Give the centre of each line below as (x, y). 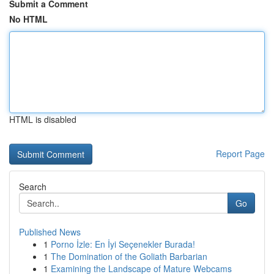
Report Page (240, 154)
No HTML (28, 19)
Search (33, 187)
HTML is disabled (43, 119)
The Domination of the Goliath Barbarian (129, 256)
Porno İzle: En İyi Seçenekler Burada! (123, 244)
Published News (50, 232)
